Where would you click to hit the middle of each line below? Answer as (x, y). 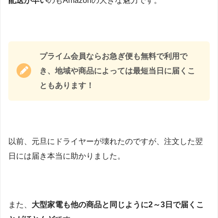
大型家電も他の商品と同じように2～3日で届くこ (118, 204)
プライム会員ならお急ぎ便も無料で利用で (113, 56)
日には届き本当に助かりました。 (67, 156)
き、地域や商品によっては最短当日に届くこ (117, 71)
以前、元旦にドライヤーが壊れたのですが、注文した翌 (106, 142)
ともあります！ (67, 85)
